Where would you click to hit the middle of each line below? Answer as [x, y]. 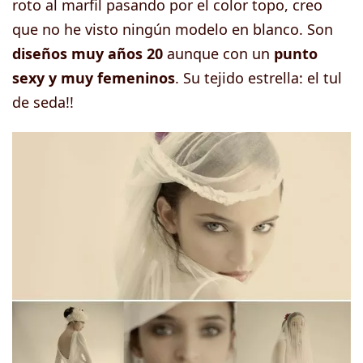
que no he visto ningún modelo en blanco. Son [173, 29]
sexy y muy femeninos [94, 77]
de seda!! [43, 102]
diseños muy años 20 [88, 53]
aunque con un [218, 53]
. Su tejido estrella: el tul [258, 77]
